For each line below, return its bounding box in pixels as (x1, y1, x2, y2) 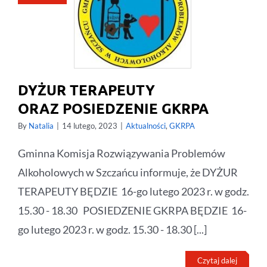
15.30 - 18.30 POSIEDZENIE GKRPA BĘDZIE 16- (18, 204, 247, 218)
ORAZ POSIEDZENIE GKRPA (18, 99, 209, 118)
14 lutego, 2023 (62, 121, 117, 131)
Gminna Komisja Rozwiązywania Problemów (18, 147, 225, 160)
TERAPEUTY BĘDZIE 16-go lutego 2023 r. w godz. (18, 185, 249, 198)
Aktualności (126, 121, 166, 131)
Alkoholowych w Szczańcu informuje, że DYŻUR (18, 166, 238, 179)
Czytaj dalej (197, 256, 237, 266)
